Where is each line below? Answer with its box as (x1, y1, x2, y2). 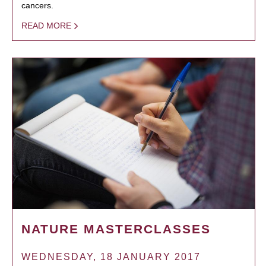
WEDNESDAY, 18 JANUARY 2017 (21, 252, 201, 262)
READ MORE (21, 21, 71, 31)
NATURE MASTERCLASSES (21, 222, 211, 236)
